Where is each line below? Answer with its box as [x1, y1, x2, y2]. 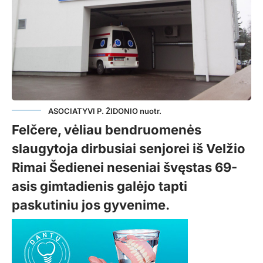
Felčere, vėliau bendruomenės [12, 122, 201, 137]
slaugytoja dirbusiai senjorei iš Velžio [12, 140, 245, 156]
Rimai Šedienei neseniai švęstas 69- [12, 159, 237, 175]
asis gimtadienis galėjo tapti [12, 178, 187, 194]
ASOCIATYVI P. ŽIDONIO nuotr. [48, 106, 161, 116]
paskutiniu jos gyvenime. [12, 197, 170, 213]
